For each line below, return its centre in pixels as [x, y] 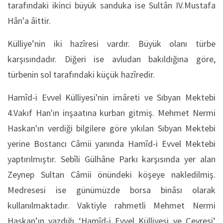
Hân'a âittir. [29, 21]
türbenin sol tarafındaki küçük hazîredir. [81, 74]
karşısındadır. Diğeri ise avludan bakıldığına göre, [111, 59]
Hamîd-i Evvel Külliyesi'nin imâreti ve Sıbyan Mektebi [111, 97]
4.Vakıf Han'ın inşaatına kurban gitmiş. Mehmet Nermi [111, 113]
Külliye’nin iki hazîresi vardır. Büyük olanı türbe [111, 44]
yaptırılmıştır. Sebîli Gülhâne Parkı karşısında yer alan [111, 159]
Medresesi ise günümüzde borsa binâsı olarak [111, 190]
